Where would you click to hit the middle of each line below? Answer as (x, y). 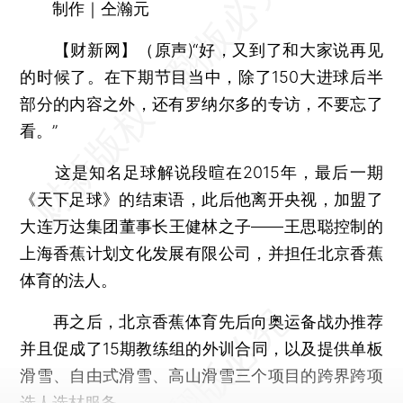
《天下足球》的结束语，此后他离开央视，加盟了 (201, 199)
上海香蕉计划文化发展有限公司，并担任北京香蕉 (201, 253)
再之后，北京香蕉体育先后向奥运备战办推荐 (201, 321)
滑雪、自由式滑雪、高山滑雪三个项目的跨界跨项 (201, 375)
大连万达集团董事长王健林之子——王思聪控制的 (201, 226)
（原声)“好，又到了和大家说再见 (260, 49)
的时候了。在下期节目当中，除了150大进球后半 (201, 76)
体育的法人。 (69, 280)
